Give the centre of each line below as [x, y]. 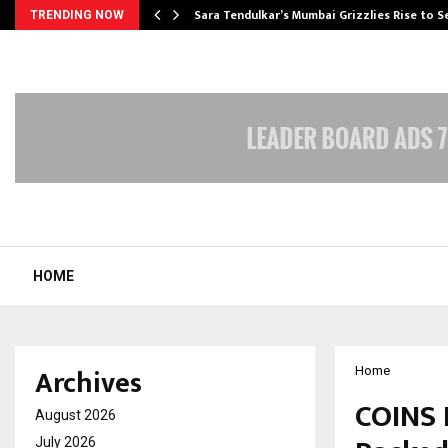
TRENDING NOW [77, 15]
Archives [88, 383]
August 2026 [75, 414]
